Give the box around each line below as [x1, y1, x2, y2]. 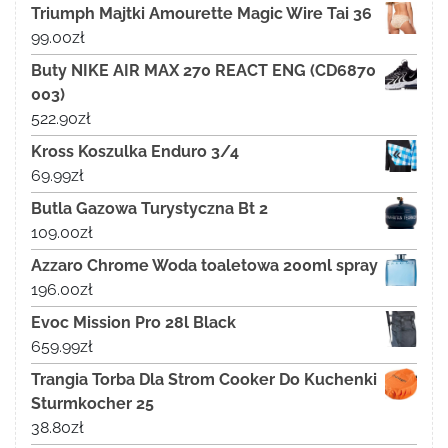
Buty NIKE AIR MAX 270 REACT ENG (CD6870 [31, 61, 376, 81]
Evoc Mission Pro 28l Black [31, 313, 236, 333]
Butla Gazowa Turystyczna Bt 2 [31, 199, 268, 219]
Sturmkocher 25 [31, 394, 154, 414]
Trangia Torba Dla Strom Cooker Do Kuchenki [31, 370, 377, 390]
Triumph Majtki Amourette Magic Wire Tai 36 [31, 4, 372, 24]
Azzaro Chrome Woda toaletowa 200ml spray [31, 256, 378, 276]
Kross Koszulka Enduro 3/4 [31, 142, 239, 162]
